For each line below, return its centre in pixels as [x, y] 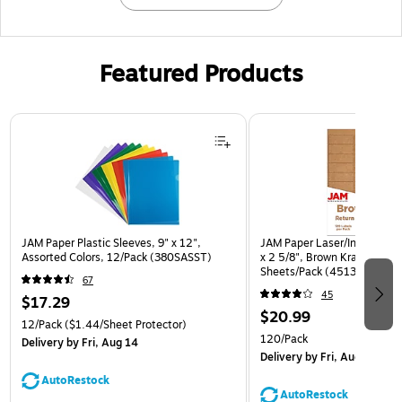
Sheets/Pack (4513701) [320, 272]
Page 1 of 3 [42, 121]
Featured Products [201, 74]
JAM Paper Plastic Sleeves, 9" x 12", [111, 244]
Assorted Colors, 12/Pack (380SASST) [117, 258]
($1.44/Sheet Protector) [124, 325]
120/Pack [284, 340]
